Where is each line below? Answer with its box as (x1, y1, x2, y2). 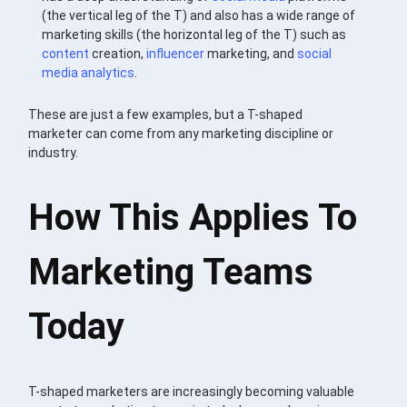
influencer (146, 45, 205, 61)
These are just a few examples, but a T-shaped (28, 106, 303, 122)
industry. (28, 144, 79, 160)
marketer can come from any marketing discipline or (28, 125, 334, 141)
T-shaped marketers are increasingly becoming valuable (28, 383, 355, 399)
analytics (81, 65, 135, 80)
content (42, 45, 90, 61)
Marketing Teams (28, 250, 314, 293)
